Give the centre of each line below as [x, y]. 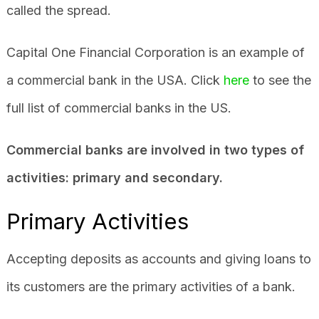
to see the [280, 80]
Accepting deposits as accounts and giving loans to [158, 258]
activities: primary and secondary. [114, 177]
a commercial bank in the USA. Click [115, 80]
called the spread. [60, 10]
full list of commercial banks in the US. [119, 108]
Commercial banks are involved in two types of [155, 150]
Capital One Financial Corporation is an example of [155, 52]
